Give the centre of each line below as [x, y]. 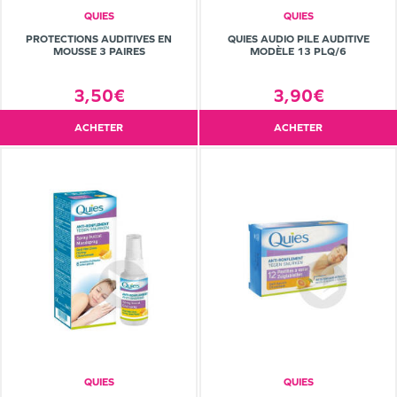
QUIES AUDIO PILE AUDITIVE [298, 39]
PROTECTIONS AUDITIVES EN [99, 39]
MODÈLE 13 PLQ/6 [298, 52]
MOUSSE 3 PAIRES [99, 52]
